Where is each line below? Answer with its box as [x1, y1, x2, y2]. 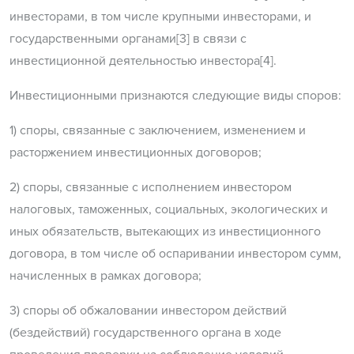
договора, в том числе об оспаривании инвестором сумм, [9, 246, 341, 262]
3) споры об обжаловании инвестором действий [9, 303, 287, 319]
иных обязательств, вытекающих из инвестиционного [9, 224, 321, 240]
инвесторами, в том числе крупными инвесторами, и [9, 9, 311, 25]
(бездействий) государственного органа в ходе [9, 325, 281, 341]
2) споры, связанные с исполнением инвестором [9, 179, 292, 196]
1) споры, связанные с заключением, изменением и [9, 122, 306, 139]
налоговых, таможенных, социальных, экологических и [9, 201, 328, 218]
